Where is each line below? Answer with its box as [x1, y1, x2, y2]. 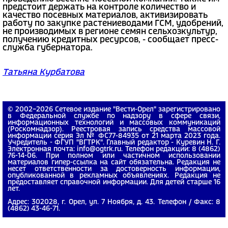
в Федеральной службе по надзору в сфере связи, [8, 113, 220, 119]
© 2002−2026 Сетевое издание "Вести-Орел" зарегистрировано [8, 106, 220, 112]
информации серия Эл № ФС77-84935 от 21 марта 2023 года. [8, 133, 220, 139]
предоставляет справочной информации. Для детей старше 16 [8, 179, 220, 185]
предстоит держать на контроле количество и [3, 3, 196, 11]
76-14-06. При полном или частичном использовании [8, 153, 220, 159]
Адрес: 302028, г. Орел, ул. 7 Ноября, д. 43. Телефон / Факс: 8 [8, 199, 220, 205]
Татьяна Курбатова [3, 68, 84, 76]
